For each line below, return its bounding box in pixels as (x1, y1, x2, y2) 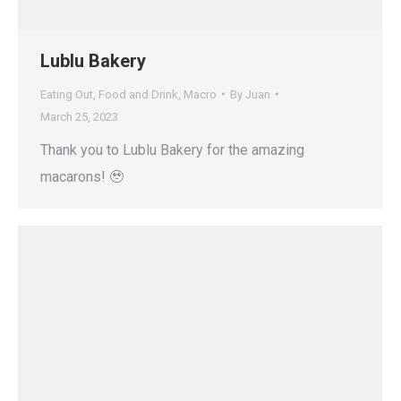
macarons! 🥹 (40, 167, 124, 185)
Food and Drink (98, 87, 178, 101)
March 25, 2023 (40, 109, 118, 124)
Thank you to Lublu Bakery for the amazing (40, 141, 304, 158)
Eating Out (40, 87, 93, 101)
